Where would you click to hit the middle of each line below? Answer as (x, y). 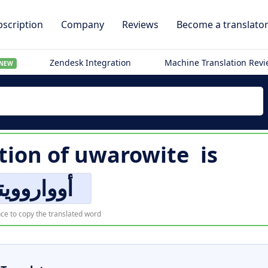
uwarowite (132, 155)
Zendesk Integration (91, 63)
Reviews (140, 25)
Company (83, 25)
